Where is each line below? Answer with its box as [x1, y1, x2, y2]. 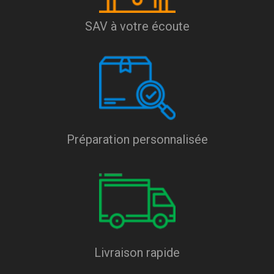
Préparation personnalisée [66, 132, 208, 147]
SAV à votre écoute [84, 19, 190, 34]
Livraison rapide [94, 245, 180, 261]
